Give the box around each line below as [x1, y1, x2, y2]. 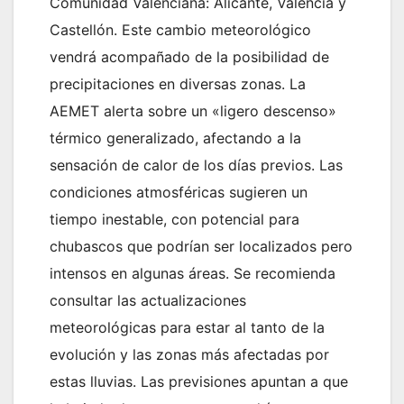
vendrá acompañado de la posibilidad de [50, 47, 329, 66]
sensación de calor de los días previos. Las [50, 155, 343, 174]
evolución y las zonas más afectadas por [50, 344, 329, 363]
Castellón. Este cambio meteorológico [50, 20, 311, 39]
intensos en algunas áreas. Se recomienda [50, 263, 335, 282]
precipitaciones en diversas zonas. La [50, 74, 306, 93]
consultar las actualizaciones [50, 290, 246, 309]
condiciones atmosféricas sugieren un [50, 182, 308, 201]
